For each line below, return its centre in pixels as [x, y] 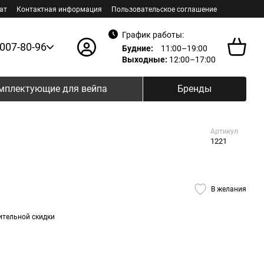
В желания [229, 189]
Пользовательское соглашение [164, 9]
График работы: [153, 34]
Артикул [224, 131]
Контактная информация [59, 9]
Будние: [138, 48]
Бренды [194, 89]
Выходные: [145, 59]
